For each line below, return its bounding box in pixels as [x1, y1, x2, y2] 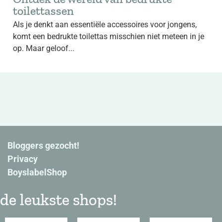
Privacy [7, 154, 38, 164]
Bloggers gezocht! [7, 140, 80, 151]
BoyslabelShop [7, 167, 67, 177]
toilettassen [13, 3, 74, 18]
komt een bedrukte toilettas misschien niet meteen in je [13, 32, 204, 41]
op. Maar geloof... [13, 44, 74, 53]
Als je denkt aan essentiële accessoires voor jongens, [13, 20, 197, 29]
